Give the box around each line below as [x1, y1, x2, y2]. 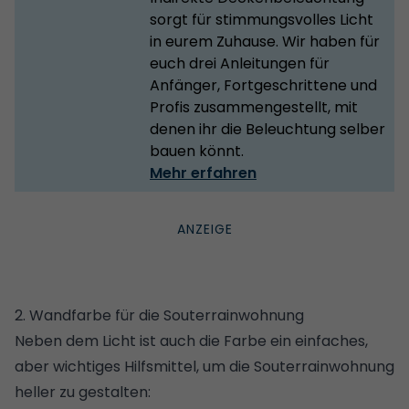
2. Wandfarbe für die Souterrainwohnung [15, 304, 304, 326]
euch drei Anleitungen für [150, 52, 330, 74]
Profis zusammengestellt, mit [150, 96, 358, 118]
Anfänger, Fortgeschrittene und [150, 74, 377, 96]
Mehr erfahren [150, 162, 257, 184]
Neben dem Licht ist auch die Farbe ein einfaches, [15, 330, 368, 351]
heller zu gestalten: [15, 381, 151, 403]
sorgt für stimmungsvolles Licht [150, 8, 373, 30]
